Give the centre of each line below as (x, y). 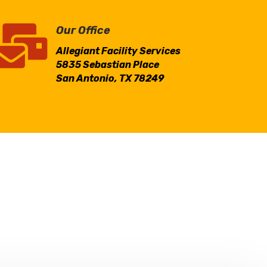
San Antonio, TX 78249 (110, 78)
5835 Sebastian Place (107, 64)
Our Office (83, 30)
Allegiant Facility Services (118, 51)
